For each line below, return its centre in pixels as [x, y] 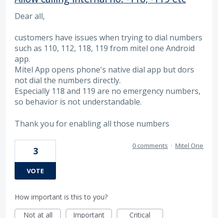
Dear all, [30, 16]
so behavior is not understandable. [78, 102]
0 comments [150, 146]
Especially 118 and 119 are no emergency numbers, [108, 91]
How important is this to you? [61, 197]
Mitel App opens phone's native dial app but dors [104, 70]
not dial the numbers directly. [68, 81]
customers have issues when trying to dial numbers [109, 38]
